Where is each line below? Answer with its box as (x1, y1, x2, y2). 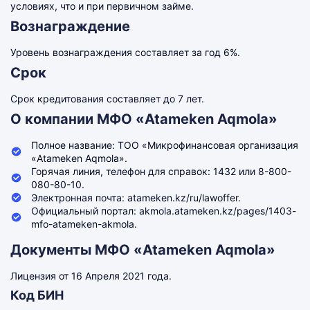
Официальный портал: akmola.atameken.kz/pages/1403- (31, 205, 296, 217)
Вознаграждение (10, 18, 130, 35)
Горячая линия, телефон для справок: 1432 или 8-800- (31, 165, 291, 177)
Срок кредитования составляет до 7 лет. (10, 93, 204, 104)
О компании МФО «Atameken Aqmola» (10, 111, 277, 127)
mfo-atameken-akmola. (31, 218, 137, 230)
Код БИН (10, 288, 64, 302)
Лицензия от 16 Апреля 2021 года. (10, 270, 172, 282)
